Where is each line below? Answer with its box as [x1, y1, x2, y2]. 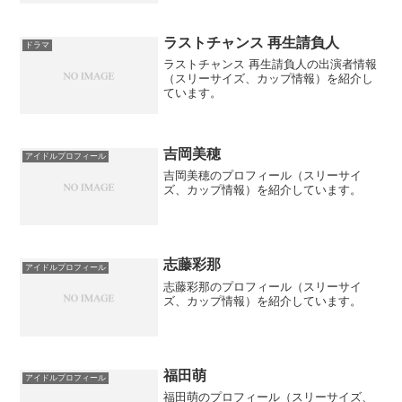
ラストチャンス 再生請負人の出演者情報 [163, 57, 378, 72]
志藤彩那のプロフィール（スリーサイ [163, 279, 363, 293]
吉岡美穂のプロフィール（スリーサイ [163, 169, 363, 183]
